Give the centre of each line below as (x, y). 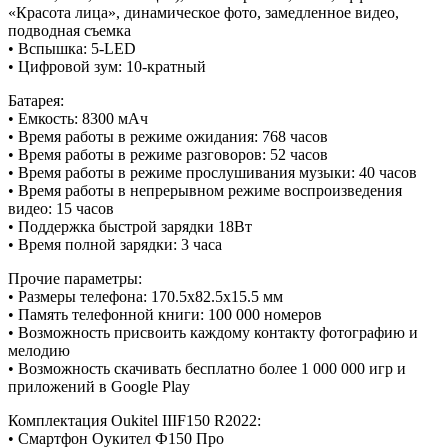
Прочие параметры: (75, 278)
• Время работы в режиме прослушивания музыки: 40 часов (212, 172)
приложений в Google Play (99, 386)
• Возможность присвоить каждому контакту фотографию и (213, 332)
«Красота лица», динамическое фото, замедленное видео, (203, 12)
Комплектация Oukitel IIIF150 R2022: (134, 420)
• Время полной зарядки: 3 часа (115, 244)
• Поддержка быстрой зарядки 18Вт (130, 226)
